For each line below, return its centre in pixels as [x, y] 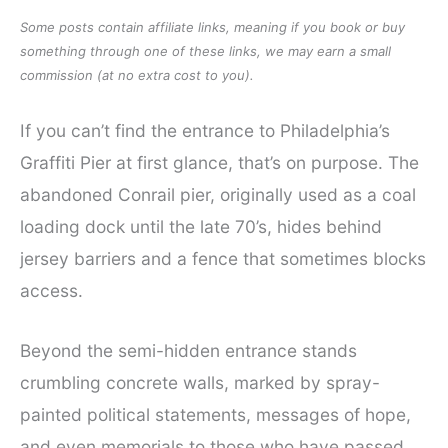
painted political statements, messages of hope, [215, 414]
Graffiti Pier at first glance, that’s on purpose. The [219, 162]
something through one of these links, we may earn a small [205, 51]
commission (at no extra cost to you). [137, 75]
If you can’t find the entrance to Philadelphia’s [205, 130]
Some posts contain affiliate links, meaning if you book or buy [212, 27]
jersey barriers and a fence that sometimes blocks [223, 258]
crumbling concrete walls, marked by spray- [200, 382]
